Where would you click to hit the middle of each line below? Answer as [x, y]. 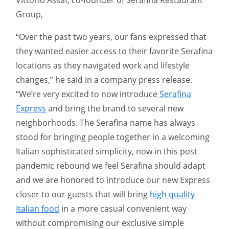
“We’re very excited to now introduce [87, 94]
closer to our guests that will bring [83, 194]
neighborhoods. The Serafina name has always [106, 122]
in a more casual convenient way [123, 208]
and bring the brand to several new [115, 108]
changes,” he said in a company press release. [104, 79]
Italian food [38, 208]
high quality [172, 194]
